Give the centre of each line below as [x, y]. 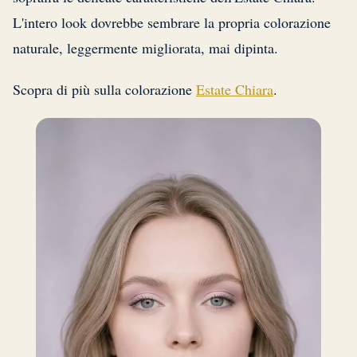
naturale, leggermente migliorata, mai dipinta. [145, 47]
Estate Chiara [235, 89]
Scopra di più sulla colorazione [104, 89]
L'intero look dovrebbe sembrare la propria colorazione [172, 22]
